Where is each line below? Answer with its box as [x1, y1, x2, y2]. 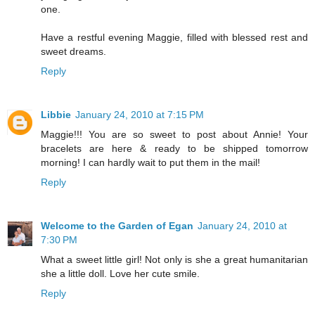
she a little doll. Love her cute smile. [41, 268, 200, 280]
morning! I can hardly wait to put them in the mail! [41, 157, 260, 169]
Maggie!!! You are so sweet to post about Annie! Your [41, 129, 308, 141]
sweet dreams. [41, 46, 106, 58]
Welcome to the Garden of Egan [41, 220, 193, 232]
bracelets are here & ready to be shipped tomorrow [41, 143, 308, 155]
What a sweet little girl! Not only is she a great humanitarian [41, 254, 308, 266]
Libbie [41, 109, 71, 121]
